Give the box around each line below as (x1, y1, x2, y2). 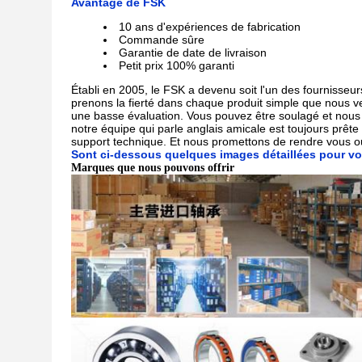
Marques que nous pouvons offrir (71, 162, 234, 174)
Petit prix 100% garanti (119, 59, 234, 72)
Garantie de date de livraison (119, 46, 267, 59)
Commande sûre (119, 33, 204, 46)
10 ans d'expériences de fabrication (119, 20, 301, 33)
